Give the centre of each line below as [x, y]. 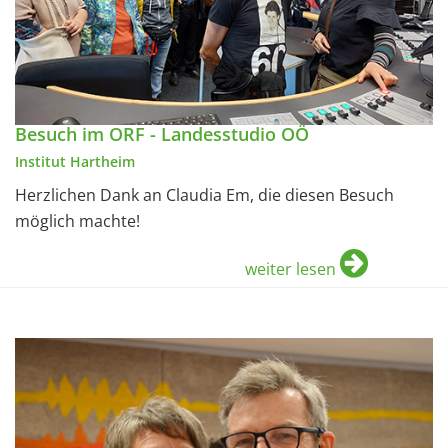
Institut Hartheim [75, 161]
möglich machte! [77, 220]
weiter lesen [290, 268]
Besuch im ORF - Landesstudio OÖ [162, 133]
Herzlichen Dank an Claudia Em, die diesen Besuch [204, 194]
